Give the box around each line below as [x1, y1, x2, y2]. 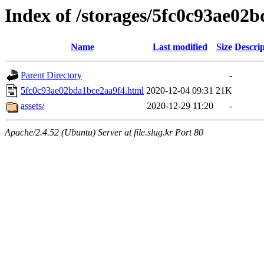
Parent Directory [21, 70, 82, 81]
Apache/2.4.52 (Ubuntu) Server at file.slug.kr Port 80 [5, 127, 203, 138]
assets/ [21, 101, 44, 111]
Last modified [152, 42, 207, 52]
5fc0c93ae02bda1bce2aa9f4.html [21, 85, 144, 96]
